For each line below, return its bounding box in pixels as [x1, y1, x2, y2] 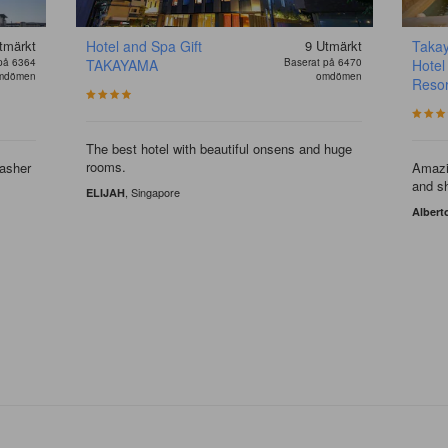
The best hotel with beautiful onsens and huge [85, 139, 352, 159]
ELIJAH [85, 185, 125, 201]
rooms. [85, 157, 126, 177]
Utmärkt [316, 36, 363, 56]
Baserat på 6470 [284, 55, 363, 70]
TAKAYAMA [85, 55, 158, 76]
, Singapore [124, 184, 180, 201]
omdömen [316, 69, 363, 84]
